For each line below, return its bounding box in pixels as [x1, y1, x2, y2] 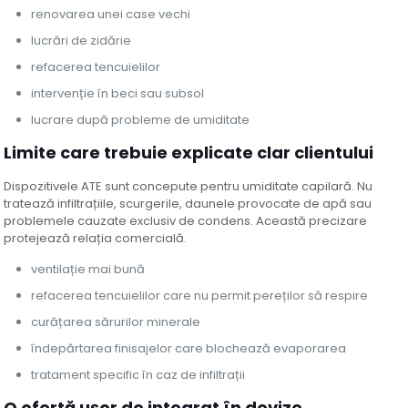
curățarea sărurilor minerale [31, 313, 201, 331]
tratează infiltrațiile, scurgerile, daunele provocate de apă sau [4, 195, 372, 213]
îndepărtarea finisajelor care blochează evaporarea [31, 340, 347, 358]
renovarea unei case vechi [31, 5, 191, 24]
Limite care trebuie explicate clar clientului [4, 141, 374, 165]
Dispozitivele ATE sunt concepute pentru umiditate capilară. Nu [4, 178, 373, 196]
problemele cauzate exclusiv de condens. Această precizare [4, 212, 368, 230]
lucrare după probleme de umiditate [31, 111, 250, 129]
